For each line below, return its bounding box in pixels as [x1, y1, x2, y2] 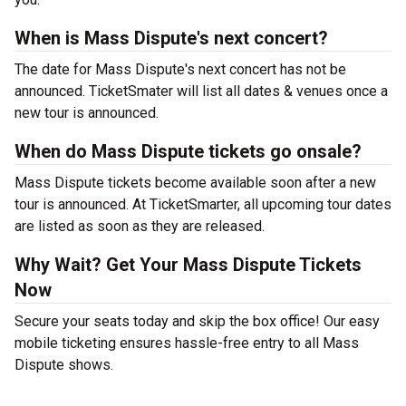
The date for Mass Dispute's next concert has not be [14, 61, 346, 78]
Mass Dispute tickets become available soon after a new [14, 174, 376, 191]
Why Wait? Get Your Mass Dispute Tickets [14, 254, 362, 275]
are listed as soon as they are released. [14, 217, 265, 235]
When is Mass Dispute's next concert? [14, 27, 328, 49]
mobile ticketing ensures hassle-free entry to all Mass [14, 334, 359, 352]
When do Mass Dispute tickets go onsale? [14, 140, 362, 162]
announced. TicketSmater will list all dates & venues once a [14, 82, 388, 100]
